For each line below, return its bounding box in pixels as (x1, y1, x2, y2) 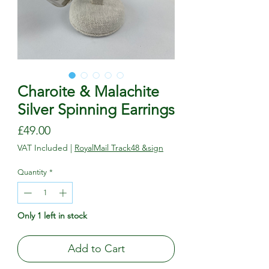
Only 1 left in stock (17, 210, 87, 221)
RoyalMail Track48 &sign (74, 142, 163, 153)
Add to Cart (67, 241, 125, 255)
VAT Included (17, 142, 68, 153)
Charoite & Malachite (17, 82, 159, 100)
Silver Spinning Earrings (17, 100, 175, 118)
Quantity (17, 168, 47, 177)
